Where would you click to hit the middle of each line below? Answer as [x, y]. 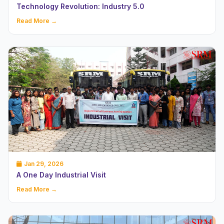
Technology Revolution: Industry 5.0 [80, 6]
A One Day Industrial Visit [61, 174]
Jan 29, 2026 [44, 163]
